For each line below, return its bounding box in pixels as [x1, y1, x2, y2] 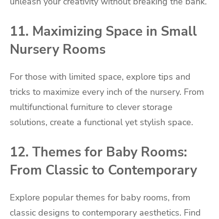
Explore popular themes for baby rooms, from [10, 192, 190, 204]
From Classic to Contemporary [10, 161, 197, 179]
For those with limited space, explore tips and [10, 70, 191, 83]
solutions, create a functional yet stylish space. [10, 116, 193, 128]
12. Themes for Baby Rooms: [10, 143, 187, 161]
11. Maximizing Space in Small [10, 22, 197, 40]
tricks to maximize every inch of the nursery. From [10, 86, 204, 98]
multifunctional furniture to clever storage [10, 101, 173, 113]
